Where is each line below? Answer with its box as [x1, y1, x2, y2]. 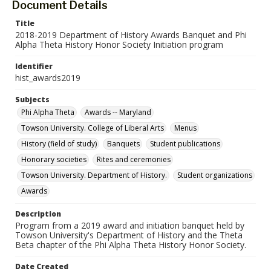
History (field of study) [21, 139, 97, 149]
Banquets [107, 139, 140, 149]
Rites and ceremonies [97, 154, 171, 165]
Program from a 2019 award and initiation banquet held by [15, 220, 244, 231]
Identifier [15, 61, 53, 71]
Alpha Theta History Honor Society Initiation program [15, 39, 223, 50]
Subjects [15, 94, 50, 105]
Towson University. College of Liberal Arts [21, 123, 164, 133]
